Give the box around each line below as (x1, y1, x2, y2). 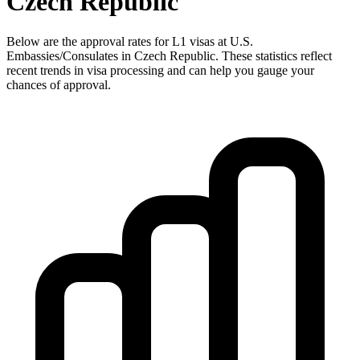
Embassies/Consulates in (6, 48, 134, 63)
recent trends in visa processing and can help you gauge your (6, 63, 314, 77)
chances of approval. (6, 77, 111, 92)
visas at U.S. (186, 34, 253, 48)
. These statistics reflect (215, 48, 332, 63)
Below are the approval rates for (6, 34, 172, 48)
